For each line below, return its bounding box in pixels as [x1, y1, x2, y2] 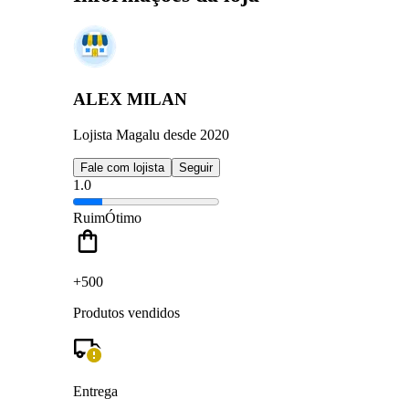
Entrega [73, 383, 118, 399]
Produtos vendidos [73, 304, 180, 320]
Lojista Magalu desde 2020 [73, 126, 229, 142]
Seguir [179, 160, 213, 174]
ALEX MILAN [73, 89, 187, 110]
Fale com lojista [80, 160, 164, 174]
